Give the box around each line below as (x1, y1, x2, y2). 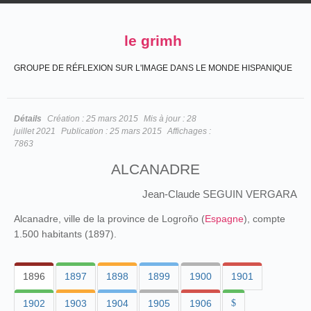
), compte (244, 213, 285, 224)
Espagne (205, 213, 244, 224)
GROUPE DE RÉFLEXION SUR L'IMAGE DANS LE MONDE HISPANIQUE (14, 63, 292, 73)
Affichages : (167, 126, 211, 136)
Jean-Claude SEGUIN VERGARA (142, 188, 297, 200)
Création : (47, 114, 86, 124)
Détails (14, 114, 42, 124)
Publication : (61, 126, 110, 136)
